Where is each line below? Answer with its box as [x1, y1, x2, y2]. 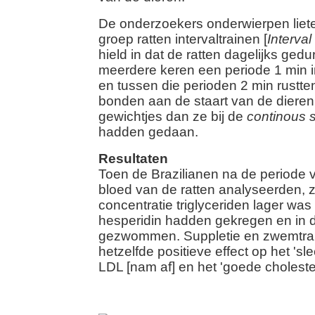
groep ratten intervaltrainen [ [98, 32, 267, 46]
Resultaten [98, 151, 168, 166]
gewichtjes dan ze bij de [98, 109, 247, 124]
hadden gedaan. [98, 124, 198, 139]
